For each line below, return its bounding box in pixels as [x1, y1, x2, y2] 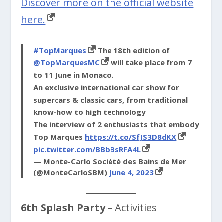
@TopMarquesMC [33, 57, 100, 67]
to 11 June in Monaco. [33, 69, 114, 80]
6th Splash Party [21, 200, 106, 214]
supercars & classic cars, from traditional [33, 94, 188, 105]
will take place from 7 [109, 57, 192, 67]
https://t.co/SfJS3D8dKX [85, 131, 177, 142]
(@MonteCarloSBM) [33, 167, 110, 177]
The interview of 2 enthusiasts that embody [33, 119, 200, 129]
